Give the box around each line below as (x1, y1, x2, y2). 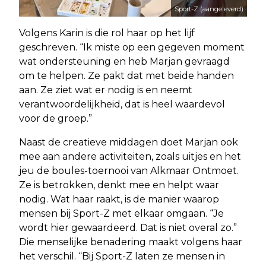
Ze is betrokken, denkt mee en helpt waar (19, 179, 219, 191)
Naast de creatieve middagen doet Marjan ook (19, 137, 238, 148)
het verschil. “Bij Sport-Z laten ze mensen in (19, 251, 225, 262)
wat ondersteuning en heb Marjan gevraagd (19, 56, 230, 68)
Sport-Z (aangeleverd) (175, 5, 243, 14)
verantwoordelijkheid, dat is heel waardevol (19, 99, 225, 110)
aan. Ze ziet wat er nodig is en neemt (19, 84, 192, 96)
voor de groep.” (19, 113, 92, 125)
